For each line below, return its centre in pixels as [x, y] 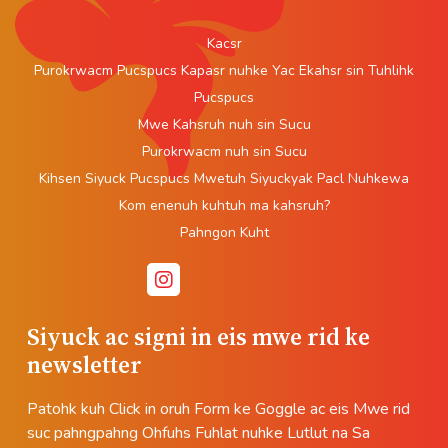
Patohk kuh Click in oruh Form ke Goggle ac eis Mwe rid [218, 408]
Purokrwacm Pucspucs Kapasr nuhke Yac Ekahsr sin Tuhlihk [224, 70]
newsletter [84, 364]
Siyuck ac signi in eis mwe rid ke [198, 336]
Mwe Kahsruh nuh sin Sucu [224, 124]
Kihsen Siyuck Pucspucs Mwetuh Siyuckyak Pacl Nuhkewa [224, 178]
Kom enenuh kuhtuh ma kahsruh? [224, 205]
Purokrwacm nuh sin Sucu [224, 151]
